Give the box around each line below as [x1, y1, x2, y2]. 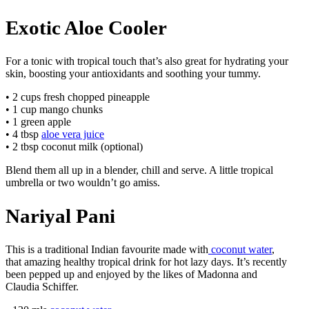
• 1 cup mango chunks [6, 103, 103, 116]
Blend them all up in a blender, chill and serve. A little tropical [6, 164, 273, 177]
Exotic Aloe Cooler [6, 17, 167, 39]
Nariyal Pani [6, 205, 115, 228]
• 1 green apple [6, 116, 71, 128]
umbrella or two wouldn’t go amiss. [6, 177, 160, 189]
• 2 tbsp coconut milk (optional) [6, 141, 143, 153]
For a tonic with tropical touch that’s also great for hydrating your [6, 55, 288, 68]
